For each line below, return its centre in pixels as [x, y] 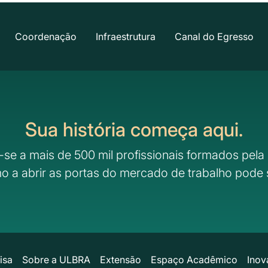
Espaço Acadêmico [194, 260]
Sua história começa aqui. [134, 130]
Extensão [120, 260]
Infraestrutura [125, 37]
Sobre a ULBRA [56, 260]
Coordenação [45, 37]
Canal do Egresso [214, 37]
